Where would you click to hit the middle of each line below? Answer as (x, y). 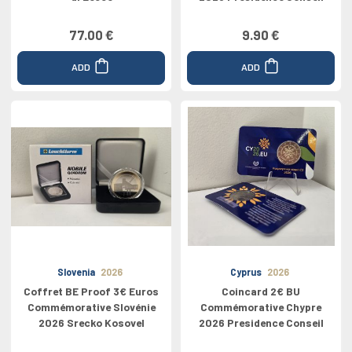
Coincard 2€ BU (261, 291)
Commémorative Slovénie (91, 307)
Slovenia (76, 272)
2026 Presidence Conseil (261, 323)
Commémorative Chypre (261, 307)
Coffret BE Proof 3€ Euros (91, 291)
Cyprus (246, 272)
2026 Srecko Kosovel (91, 323)
